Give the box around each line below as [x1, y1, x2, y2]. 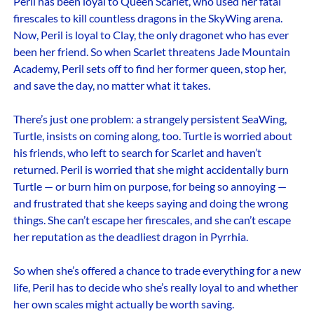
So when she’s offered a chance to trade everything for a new [13, 264, 301, 278]
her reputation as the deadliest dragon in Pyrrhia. [13, 230, 248, 244]
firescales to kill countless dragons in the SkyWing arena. [13, 11, 282, 25]
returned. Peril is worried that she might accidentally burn [13, 163, 289, 177]
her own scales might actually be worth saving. [13, 297, 234, 311]
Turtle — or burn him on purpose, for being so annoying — [13, 179, 287, 193]
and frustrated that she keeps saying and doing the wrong [13, 196, 288, 210]
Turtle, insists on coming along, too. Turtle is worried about [13, 129, 292, 143]
